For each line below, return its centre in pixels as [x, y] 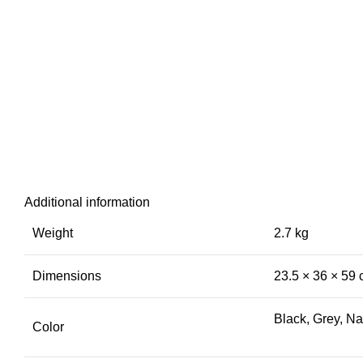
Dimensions [67, 276]
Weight [53, 233]
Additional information [87, 203]
